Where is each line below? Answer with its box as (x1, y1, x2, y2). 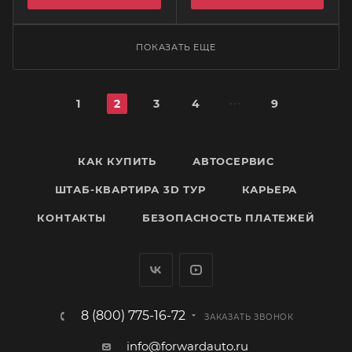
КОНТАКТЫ (37, 211, 106, 224)
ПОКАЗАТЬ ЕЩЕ (136, 42, 216, 53)
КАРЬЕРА (241, 183, 298, 196)
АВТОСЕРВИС (192, 155, 274, 167)
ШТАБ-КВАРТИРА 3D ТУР (54, 183, 206, 196)
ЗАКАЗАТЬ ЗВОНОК (204, 312, 294, 322)
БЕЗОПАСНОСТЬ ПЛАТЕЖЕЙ (141, 211, 315, 224)
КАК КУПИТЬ (78, 155, 156, 167)
